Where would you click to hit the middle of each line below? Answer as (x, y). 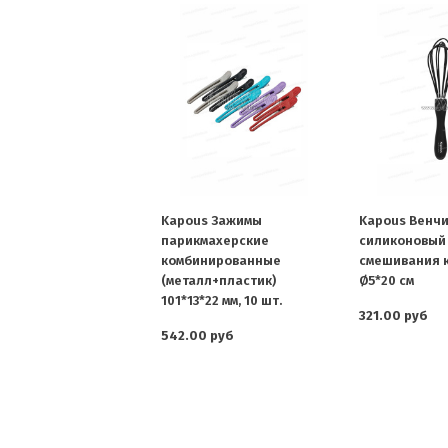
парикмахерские (215, 241)
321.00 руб (393, 316)
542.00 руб (197, 336)
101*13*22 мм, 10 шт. (221, 301)
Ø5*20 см (386, 281)
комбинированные (221, 261)
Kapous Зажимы (211, 221)
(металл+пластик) (218, 281)
